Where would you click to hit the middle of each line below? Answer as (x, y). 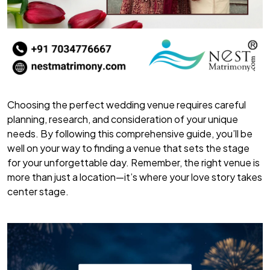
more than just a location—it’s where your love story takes (135, 177)
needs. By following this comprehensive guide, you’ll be (130, 134)
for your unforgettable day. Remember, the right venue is (133, 163)
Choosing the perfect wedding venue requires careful (127, 105)
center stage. (38, 192)
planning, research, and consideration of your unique (123, 119)
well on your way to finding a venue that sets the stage (128, 148)
